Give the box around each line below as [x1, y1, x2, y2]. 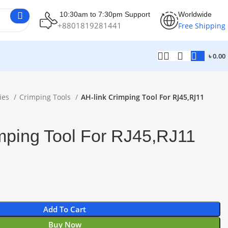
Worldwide [178, 10, 212, 18]
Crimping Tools [19, 92, 73, 102]
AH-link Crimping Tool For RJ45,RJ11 [81, 92, 204, 102]
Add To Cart [43, 204, 86, 214]
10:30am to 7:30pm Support [58, 10, 150, 18]
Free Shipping [178, 20, 225, 31]
